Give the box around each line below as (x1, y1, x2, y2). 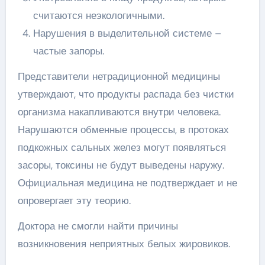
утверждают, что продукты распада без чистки (17, 87, 234, 101)
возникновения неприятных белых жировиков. (17, 237, 230, 250)
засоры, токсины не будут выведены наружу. (17, 158, 224, 172)
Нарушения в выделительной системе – (33, 26, 221, 40)
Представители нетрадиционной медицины (17, 69, 220, 83)
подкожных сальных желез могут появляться (17, 140, 226, 154)
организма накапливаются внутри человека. (17, 105, 221, 118)
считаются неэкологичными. (33, 8, 164, 22)
